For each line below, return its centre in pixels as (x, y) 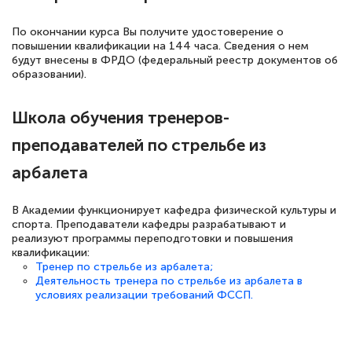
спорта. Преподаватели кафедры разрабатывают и (149, 225)
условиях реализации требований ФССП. (144, 295)
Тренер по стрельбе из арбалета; (124, 267)
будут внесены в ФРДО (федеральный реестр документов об (175, 60)
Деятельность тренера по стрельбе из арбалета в (169, 281)
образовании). (49, 75)
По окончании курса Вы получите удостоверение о (148, 32)
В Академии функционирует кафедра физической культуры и (174, 211)
